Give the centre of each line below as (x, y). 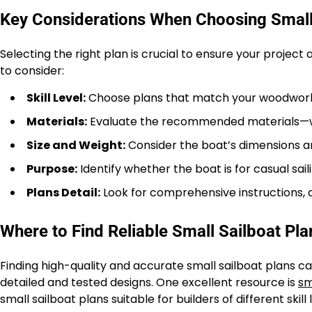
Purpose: (52, 169)
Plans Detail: (63, 193)
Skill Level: (56, 98)
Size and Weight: (76, 145)
